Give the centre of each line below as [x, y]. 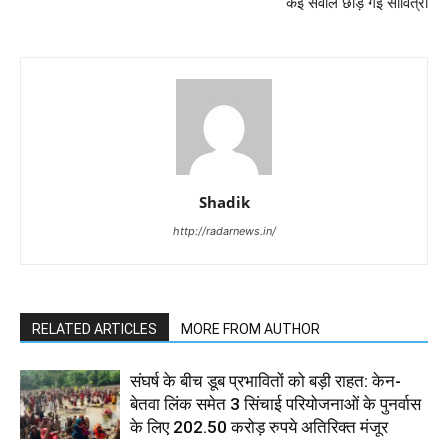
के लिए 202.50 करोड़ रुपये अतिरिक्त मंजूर [259, 427]
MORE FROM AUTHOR [250, 329]
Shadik [224, 202]
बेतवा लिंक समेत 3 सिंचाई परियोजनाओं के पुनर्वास [275, 404]
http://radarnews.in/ [224, 231]
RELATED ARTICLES [94, 329]
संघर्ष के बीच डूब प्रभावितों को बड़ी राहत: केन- [265, 381]
